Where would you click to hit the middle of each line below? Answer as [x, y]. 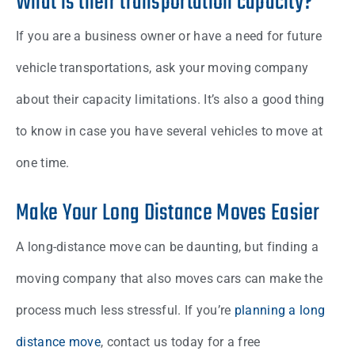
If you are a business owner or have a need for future [169, 36]
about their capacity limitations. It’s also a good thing [170, 100]
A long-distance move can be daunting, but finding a [168, 247]
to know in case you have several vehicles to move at [170, 132]
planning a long [280, 311]
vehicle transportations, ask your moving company [162, 68]
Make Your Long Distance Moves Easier [168, 214]
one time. [43, 163]
